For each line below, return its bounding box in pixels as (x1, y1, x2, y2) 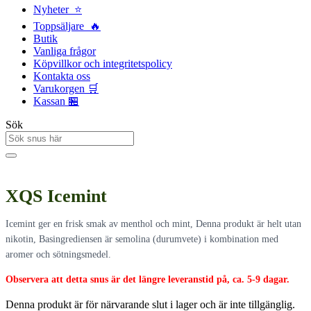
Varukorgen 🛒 (33, 83, 99, 94)
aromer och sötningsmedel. (6, 249, 111, 260)
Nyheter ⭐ (33, 3, 82, 15)
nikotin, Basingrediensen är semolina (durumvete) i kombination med (6, 233, 278, 244)
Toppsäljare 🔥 (33, 20, 101, 32)
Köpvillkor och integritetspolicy (33, 58, 172, 69)
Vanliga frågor (33, 45, 96, 57)
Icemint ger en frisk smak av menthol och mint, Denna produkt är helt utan (6, 218, 301, 229)
